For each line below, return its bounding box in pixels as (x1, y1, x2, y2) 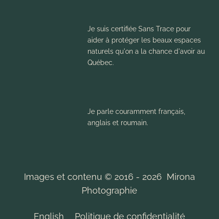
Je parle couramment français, (87, 107, 185, 115)
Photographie (82, 185, 137, 196)
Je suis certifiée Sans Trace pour (87, 24, 191, 33)
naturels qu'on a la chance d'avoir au (87, 46, 205, 55)
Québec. (87, 58, 114, 66)
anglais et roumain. (87, 118, 148, 127)
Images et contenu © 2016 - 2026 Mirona (24, 171, 195, 182)
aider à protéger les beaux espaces (87, 35, 201, 44)
